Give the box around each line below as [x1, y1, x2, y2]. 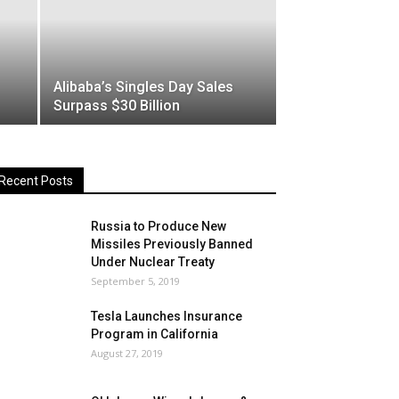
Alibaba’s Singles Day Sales [53, 78, 233, 96]
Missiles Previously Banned [91, 237, 253, 252]
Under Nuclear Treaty [91, 255, 215, 270]
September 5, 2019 [91, 274, 180, 289]
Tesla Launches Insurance [91, 309, 242, 324]
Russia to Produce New [91, 219, 226, 234]
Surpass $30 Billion [53, 97, 180, 115]
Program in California [91, 327, 218, 342]
